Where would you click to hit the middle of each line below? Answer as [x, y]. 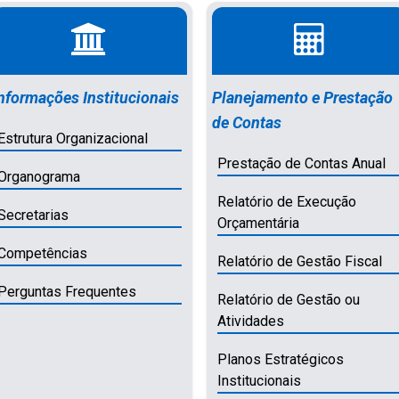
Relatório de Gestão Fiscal [299, 261]
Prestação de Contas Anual [301, 163]
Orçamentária [258, 223]
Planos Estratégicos [280, 359]
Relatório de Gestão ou [288, 299]
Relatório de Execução [286, 201]
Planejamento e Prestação [302, 97]
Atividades [250, 321]
